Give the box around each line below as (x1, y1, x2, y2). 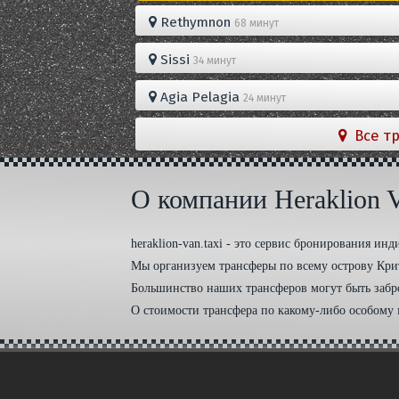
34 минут (193, 53, 237, 67)
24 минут (243, 91, 287, 104)
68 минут (234, 16, 280, 29)
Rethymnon (157, 13, 235, 30)
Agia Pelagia (157, 88, 244, 105)
